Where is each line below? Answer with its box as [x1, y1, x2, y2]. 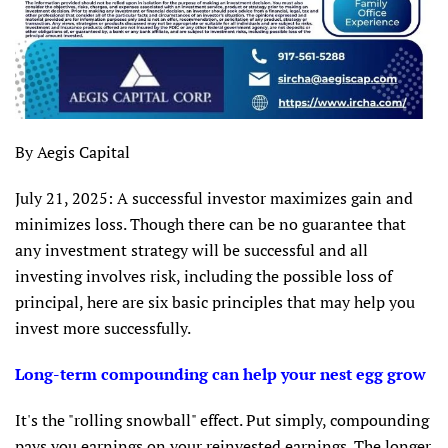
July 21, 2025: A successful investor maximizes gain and [15, 187, 413, 210]
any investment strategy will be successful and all [15, 239, 368, 262]
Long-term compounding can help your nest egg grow [15, 363, 426, 386]
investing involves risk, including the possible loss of [15, 265, 392, 288]
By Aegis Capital [15, 141, 130, 164]
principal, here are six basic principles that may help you [15, 291, 415, 314]
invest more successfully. [15, 317, 191, 340]
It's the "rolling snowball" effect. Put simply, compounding [15, 409, 429, 432]
